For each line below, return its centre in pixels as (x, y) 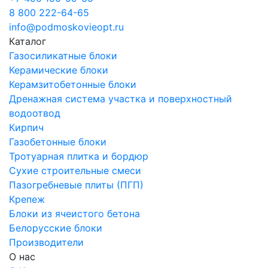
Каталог (28, 41)
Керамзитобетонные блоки (73, 84)
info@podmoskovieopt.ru (66, 27)
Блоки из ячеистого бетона (74, 213)
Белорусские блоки (56, 228)
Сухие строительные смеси (75, 170)
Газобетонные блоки (58, 141)
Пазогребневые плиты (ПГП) (76, 185)
